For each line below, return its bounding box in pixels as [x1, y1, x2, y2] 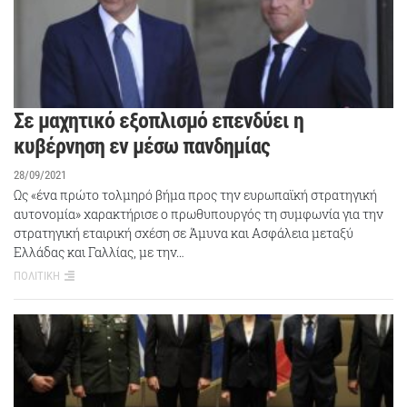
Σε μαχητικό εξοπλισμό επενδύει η [14, 107, 303, 134]
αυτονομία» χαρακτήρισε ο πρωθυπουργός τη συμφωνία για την [14, 205, 383, 223]
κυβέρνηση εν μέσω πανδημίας [14, 133, 270, 159]
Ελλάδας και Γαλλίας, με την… [14, 243, 184, 261]
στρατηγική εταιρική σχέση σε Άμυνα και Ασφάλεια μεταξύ [14, 224, 353, 242]
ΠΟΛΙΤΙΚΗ [14, 269, 60, 283]
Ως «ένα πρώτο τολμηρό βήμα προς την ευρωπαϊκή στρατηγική [14, 186, 377, 203]
